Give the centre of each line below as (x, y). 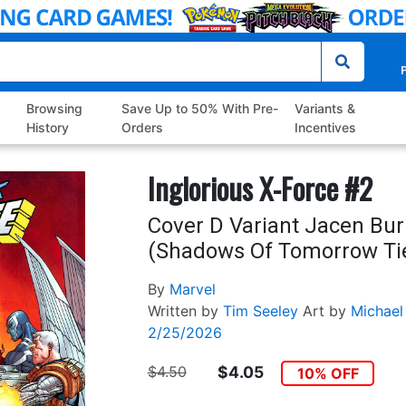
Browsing (55, 109)
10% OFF (328, 374)
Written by (183, 311)
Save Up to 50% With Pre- (199, 109)
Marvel (192, 290)
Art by (324, 311)
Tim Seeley (260, 311)
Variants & (324, 109)
